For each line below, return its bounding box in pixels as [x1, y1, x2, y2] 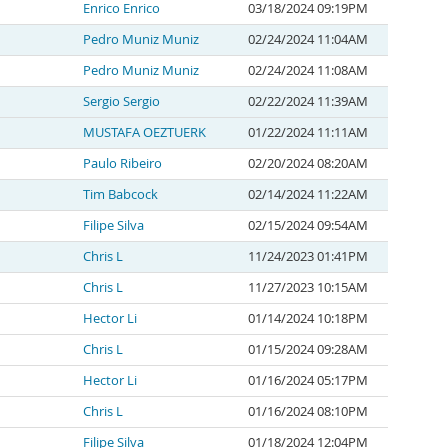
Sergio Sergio [83, 93, 160, 110]
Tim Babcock [83, 186, 158, 203]
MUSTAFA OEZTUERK [83, 124, 206, 141]
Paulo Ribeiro [83, 155, 162, 172]
